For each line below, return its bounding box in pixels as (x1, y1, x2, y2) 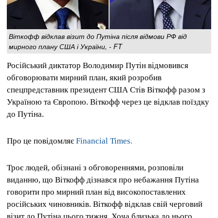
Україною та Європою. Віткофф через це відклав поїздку (7, 97, 209, 107)
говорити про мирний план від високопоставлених (7, 187, 186, 197)
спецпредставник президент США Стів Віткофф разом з (7, 85, 205, 94)
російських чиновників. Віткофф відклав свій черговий (7, 200, 202, 209)
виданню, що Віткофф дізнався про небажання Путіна (7, 175, 199, 185)
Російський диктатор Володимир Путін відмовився (7, 60, 188, 70)
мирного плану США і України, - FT (9, 41, 122, 51)
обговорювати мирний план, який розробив (7, 73, 162, 82)
